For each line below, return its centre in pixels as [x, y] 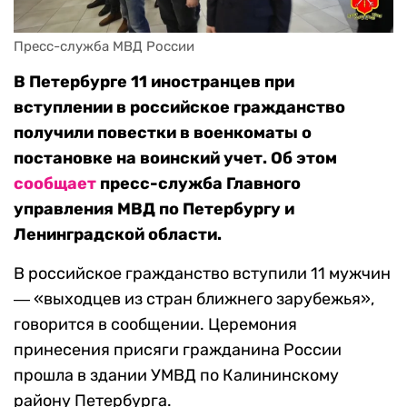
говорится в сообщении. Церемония [155, 325]
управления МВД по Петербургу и [154, 209]
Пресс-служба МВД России [104, 47]
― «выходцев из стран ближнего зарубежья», [194, 299]
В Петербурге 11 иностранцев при [154, 82]
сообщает [55, 184]
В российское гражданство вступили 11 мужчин [202, 274]
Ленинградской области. [118, 235]
